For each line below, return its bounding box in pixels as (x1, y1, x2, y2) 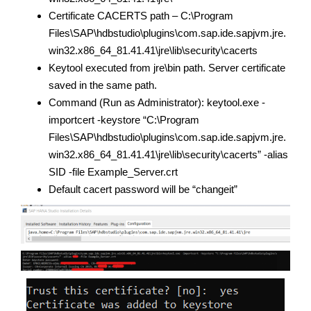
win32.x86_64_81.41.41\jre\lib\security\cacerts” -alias (49, 148, 288, 160)
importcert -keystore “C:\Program (49, 113, 199, 126)
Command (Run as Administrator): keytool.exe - (49, 96, 265, 108)
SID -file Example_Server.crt (49, 165, 178, 178)
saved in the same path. (49, 78, 157, 91)
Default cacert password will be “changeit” (49, 183, 237, 195)
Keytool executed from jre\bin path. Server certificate (49, 61, 285, 74)
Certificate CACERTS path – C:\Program (49, 9, 233, 22)
